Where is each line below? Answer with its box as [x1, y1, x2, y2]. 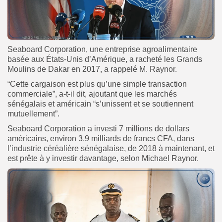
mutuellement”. [7, 109, 59, 118]
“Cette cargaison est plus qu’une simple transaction [7, 79, 187, 88]
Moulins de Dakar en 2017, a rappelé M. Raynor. [7, 64, 177, 73]
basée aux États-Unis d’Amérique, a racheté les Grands [7, 55, 202, 63]
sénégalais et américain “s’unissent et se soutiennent [7, 99, 193, 108]
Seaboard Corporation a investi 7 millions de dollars [7, 124, 189, 133]
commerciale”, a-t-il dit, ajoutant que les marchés [7, 89, 177, 98]
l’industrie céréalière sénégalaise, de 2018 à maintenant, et [7, 144, 215, 153]
